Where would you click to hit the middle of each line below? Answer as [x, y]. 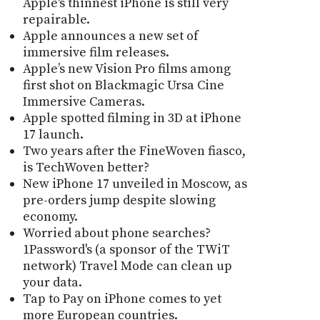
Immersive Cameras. [84, 101]
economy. [50, 216]
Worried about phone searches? [116, 233]
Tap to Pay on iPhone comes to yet [122, 299]
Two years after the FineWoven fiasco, [134, 151]
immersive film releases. [96, 52]
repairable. [56, 19]
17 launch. [53, 134]
